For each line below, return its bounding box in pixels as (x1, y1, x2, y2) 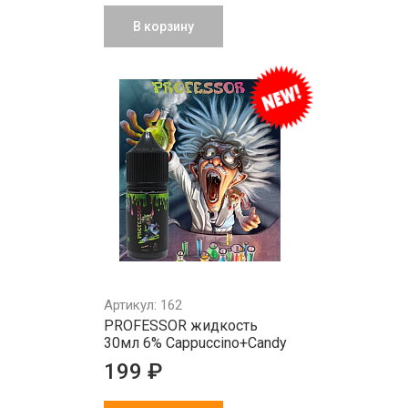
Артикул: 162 (104, 297, 182, 313)
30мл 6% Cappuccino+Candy (104, 334, 287, 352)
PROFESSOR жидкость (104, 317, 258, 334)
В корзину (133, 19, 194, 34)
